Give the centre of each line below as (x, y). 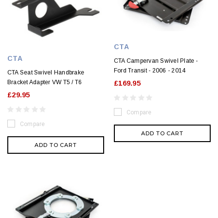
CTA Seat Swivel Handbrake (46, 72)
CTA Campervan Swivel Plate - (156, 61)
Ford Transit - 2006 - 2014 (150, 71)
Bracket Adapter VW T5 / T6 (45, 82)
